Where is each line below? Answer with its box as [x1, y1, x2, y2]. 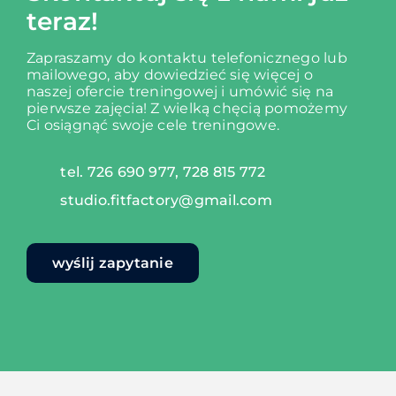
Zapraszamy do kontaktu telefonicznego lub [26, 49, 347, 66]
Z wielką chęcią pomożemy [150, 99, 348, 117]
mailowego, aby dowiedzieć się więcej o [26, 65, 314, 83]
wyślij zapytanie [51, 254, 173, 271]
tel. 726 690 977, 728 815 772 [60, 163, 266, 180]
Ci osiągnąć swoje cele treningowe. [26, 116, 280, 133]
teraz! [26, 5, 99, 36]
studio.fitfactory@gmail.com [60, 191, 272, 209]
